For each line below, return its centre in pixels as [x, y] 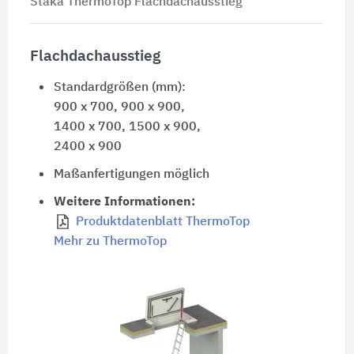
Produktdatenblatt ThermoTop [162, 222]
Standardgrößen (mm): [119, 87]
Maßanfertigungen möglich [131, 174]
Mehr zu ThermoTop [110, 241]
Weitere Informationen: [124, 202]
